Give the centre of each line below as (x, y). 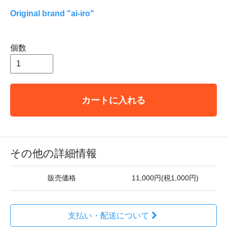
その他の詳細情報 (53, 154)
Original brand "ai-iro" (56, 14)
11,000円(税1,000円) (165, 178)
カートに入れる (113, 100)
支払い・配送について (108, 216)
